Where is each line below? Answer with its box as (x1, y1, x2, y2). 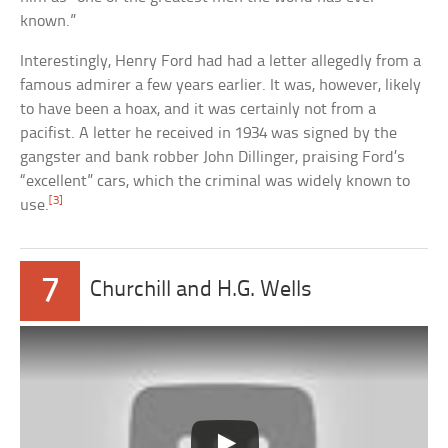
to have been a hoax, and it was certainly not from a (20, 101, 377, 119)
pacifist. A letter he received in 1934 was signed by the (20, 125, 398, 143)
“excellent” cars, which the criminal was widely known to (20, 173, 411, 191)
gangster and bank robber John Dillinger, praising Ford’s (20, 149, 406, 167)
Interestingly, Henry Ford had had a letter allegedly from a (20, 53, 422, 71)
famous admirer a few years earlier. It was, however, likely (20, 77, 422, 95)
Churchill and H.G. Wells (90, 279, 313, 303)
